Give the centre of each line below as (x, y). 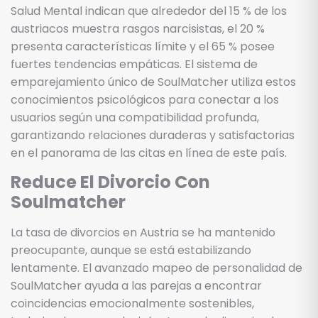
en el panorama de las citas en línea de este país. (149, 153)
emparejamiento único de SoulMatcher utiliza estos (153, 82)
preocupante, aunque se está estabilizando (131, 250)
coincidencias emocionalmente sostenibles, (132, 303)
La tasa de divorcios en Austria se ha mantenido (143, 232)
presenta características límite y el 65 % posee (143, 46)
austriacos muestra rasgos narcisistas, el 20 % (138, 28)
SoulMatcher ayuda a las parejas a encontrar (136, 285)
